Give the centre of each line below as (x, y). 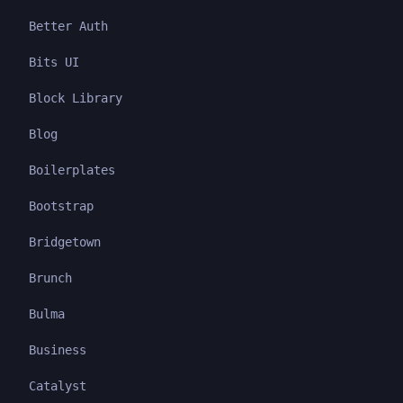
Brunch (50, 278)
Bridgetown (65, 242)
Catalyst (58, 386)
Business (58, 350)
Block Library (76, 98)
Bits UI (54, 62)
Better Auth (68, 26)
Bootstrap (61, 206)
